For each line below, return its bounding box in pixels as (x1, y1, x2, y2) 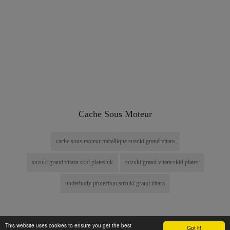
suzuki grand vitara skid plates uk (31, 158, 113, 166)
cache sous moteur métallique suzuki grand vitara (55, 137, 175, 145)
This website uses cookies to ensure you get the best (5, 221, 131, 229)
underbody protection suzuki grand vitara (65, 179, 165, 187)
